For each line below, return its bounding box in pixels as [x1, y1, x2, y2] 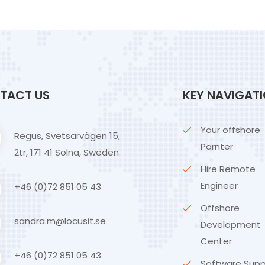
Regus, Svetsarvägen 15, [14, 130, 120, 142]
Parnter [201, 140, 233, 153]
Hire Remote [201, 163, 256, 175]
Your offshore [201, 124, 260, 136]
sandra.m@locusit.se [14, 215, 106, 227]
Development [201, 218, 261, 231]
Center [201, 235, 232, 247]
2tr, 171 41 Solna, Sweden [14, 146, 119, 159]
